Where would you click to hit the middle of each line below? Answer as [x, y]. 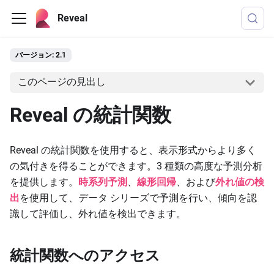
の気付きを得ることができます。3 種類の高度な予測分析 [136, 166]
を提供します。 [44, 182]
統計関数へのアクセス [85, 255]
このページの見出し [61, 82]
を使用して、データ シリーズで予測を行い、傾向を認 [138, 198]
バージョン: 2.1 [41, 55]
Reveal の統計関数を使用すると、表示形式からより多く [133, 150]
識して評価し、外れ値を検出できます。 [98, 213]
